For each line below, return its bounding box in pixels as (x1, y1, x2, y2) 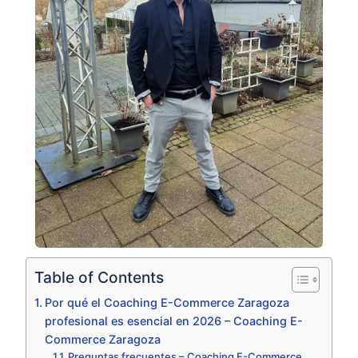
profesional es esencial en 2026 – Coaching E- (44, 314, 303, 328)
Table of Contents (34, 268, 164, 288)
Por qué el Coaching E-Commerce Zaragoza (44, 296, 289, 310)
